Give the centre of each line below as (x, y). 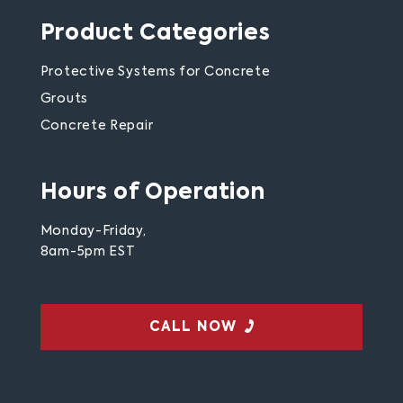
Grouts (64, 99)
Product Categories (155, 34)
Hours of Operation (152, 193)
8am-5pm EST (88, 252)
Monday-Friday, (93, 232)
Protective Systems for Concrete (155, 72)
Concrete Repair (97, 126)
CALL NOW (193, 327)
